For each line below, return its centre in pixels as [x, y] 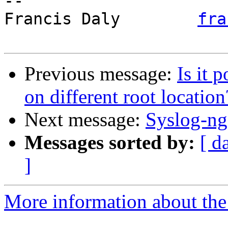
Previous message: [101, 74]
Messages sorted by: [110, 142]
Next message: [85, 120]
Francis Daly [101, 19]
